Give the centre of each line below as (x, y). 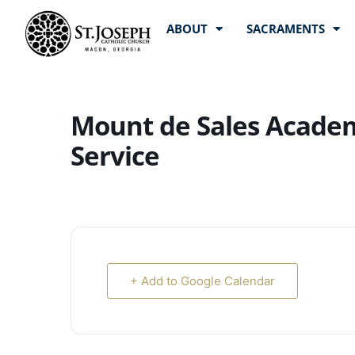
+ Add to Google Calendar (202, 281)
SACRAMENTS (285, 28)
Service (115, 156)
